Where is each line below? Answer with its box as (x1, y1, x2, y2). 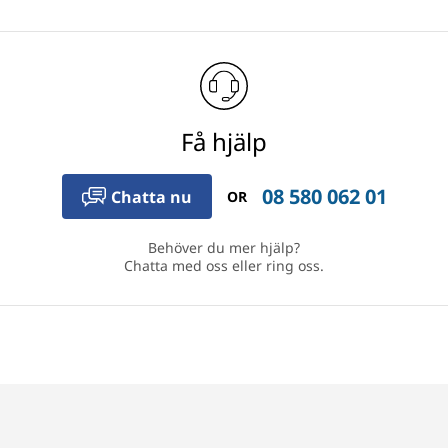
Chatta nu (110, 185, 192, 208)
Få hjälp (181, 125, 267, 158)
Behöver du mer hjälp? (148, 238, 300, 257)
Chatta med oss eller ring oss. (124, 256, 324, 275)
